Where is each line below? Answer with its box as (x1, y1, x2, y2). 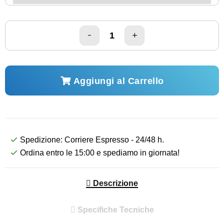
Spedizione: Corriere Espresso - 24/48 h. (20, 135, 164, 144)
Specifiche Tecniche (75, 205, 154, 214)
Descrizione (91, 179, 138, 187)
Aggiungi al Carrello (70, 75, 164, 86)
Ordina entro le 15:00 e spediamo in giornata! (20, 148, 179, 157)
